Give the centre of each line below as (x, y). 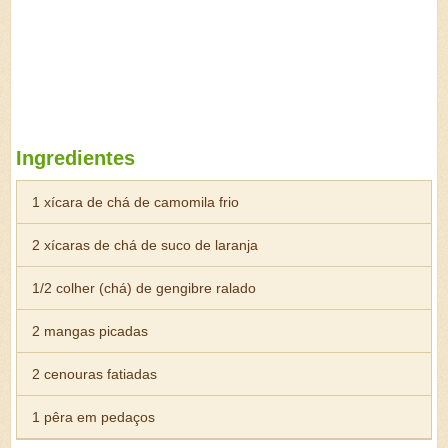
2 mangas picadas (90, 331)
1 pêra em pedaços (93, 417)
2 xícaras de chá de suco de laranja (145, 245)
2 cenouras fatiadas (94, 374)
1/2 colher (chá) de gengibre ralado (144, 288)
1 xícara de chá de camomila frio (135, 202)
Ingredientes (75, 158)
